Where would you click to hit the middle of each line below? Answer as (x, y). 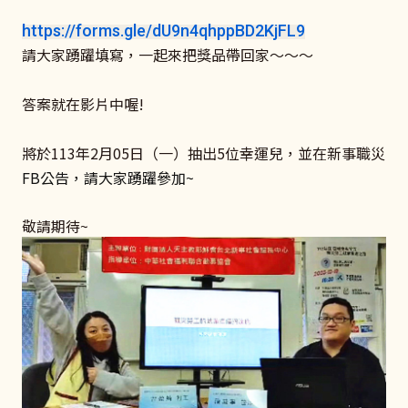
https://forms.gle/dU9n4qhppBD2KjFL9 (163, 30)
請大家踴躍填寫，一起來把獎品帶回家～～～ (168, 54)
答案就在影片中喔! (83, 104)
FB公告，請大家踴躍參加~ (108, 178)
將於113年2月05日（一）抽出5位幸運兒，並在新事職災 (204, 153)
